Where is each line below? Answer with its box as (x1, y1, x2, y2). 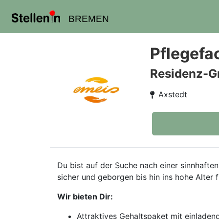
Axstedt (158, 89, 187, 99)
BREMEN (68, 14, 109, 24)
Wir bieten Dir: (57, 192, 113, 201)
